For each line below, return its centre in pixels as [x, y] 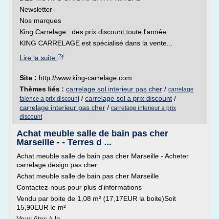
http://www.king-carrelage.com [85, 78]
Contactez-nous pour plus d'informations [79, 187]
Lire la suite [38, 58]
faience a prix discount [49, 99]
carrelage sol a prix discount [129, 98]
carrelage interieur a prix [143, 108]
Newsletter [36, 9]
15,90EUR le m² [41, 207]
